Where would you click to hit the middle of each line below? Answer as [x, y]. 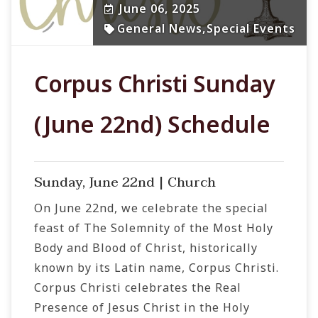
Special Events [251, 29]
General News [160, 29]
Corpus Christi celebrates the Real [138, 288]
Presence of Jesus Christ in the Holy [142, 308]
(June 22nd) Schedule [152, 124]
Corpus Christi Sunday [155, 84]
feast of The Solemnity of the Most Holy [154, 228]
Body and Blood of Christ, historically [146, 248]
